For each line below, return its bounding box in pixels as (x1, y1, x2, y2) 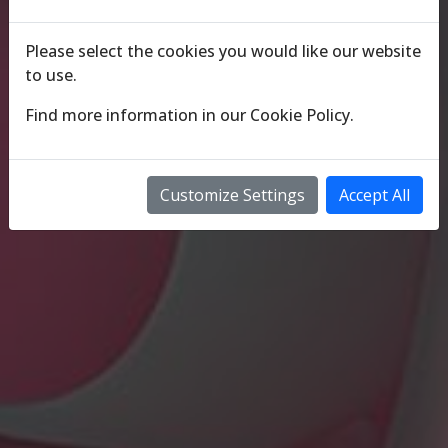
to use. (25, 64, 77, 86)
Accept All (339, 184, 410, 206)
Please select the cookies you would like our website (25, 40, 421, 62)
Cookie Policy (250, 104, 350, 126)
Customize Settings (160, 184, 305, 206)
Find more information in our (25, 104, 250, 126)
